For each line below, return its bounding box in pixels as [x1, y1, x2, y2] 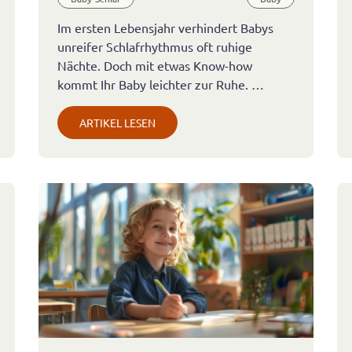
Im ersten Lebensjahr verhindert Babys [57, 20, 273, 36]
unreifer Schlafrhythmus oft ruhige [57, 38, 252, 55]
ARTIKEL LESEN [79, 115, 156, 130]
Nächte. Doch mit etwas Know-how [57, 57, 252, 74]
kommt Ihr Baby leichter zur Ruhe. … [57, 76, 264, 93]
